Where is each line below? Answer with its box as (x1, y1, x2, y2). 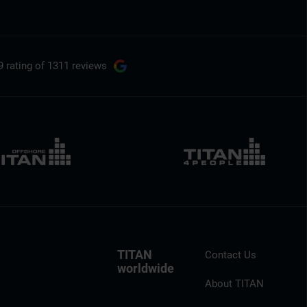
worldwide (117, 261, 175, 275)
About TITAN (204, 278, 264, 290)
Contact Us (204, 249, 256, 261)
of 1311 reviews (35, 60, 107, 72)
